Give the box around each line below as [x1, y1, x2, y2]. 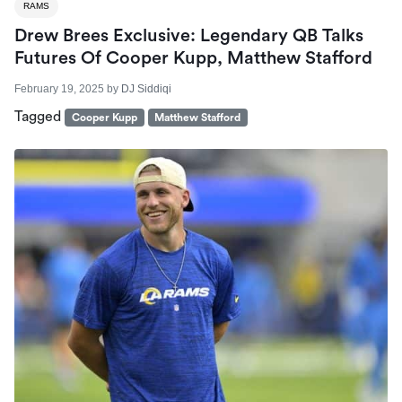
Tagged [14, 109, 65, 125]
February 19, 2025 [14, 83, 104, 96]
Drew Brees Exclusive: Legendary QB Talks [14, 27, 363, 46]
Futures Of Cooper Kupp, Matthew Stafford [14, 49, 372, 68]
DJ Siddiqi [121, 83, 171, 96]
